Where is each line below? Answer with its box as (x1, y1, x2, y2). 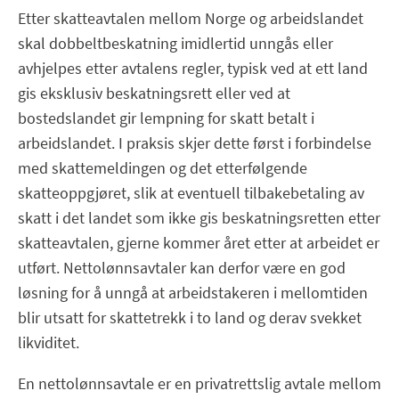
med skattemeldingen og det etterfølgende (18, 157, 307, 178)
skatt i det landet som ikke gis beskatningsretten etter (18, 207, 380, 228)
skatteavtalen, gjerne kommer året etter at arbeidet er (18, 232, 379, 253)
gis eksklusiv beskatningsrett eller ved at (18, 82, 290, 103)
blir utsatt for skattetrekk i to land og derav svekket (18, 306, 362, 328)
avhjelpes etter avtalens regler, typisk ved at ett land (18, 57, 368, 78)
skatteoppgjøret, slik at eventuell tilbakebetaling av (18, 182, 364, 203)
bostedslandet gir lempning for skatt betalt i (18, 107, 314, 128)
